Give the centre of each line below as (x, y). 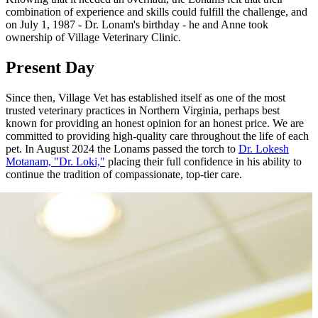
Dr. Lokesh (264, 148)
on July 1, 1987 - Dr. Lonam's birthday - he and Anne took (137, 24)
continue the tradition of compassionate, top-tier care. (124, 174)
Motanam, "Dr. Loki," (55, 161)
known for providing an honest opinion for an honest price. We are (155, 123)
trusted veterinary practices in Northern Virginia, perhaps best (143, 110)
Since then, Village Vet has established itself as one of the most (146, 97)
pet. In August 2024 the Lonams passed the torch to (122, 148)
